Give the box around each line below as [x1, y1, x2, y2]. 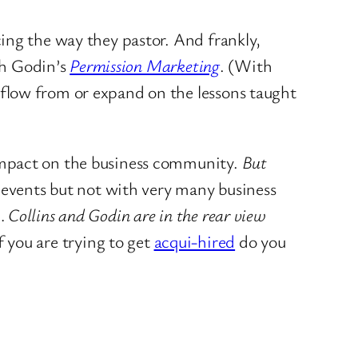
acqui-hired [153, 229, 236, 253]
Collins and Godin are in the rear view [8, 202, 266, 226]
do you [235, 229, 286, 253]
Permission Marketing [70, 53, 220, 77]
